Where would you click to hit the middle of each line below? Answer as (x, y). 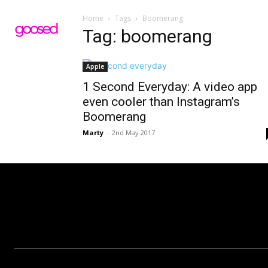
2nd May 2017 (133, 133)
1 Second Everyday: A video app (170, 87)
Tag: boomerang (147, 36)
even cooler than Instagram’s (161, 102)
